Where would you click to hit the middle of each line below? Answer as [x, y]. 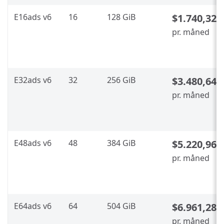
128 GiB [121, 17]
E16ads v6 [33, 17]
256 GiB [121, 80]
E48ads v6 [33, 143]
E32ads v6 [33, 80]
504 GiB [121, 206]
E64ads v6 [33, 206]
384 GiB [121, 143]
